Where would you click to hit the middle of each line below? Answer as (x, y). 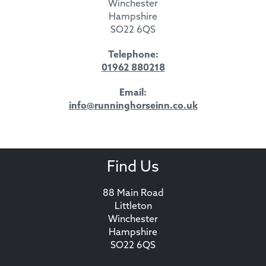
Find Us (133, 167)
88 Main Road (133, 193)
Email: (133, 93)
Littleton (133, 206)
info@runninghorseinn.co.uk (133, 106)
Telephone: (133, 55)
